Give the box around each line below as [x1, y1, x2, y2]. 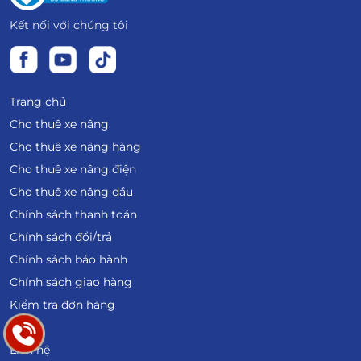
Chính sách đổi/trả [10, 229, 112, 244]
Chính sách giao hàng [10, 274, 132, 289]
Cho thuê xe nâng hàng [10, 139, 141, 154]
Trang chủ [10, 93, 66, 109]
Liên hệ [10, 342, 50, 357]
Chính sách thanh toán [10, 206, 137, 222]
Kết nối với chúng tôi [10, 17, 128, 32]
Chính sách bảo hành [10, 251, 127, 267]
